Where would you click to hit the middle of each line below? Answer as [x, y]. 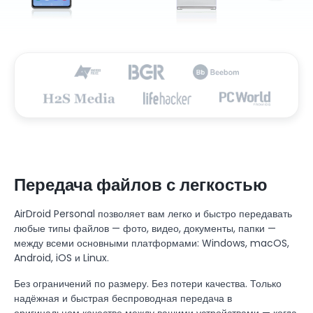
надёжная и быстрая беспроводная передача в [123, 298]
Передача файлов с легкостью [141, 184]
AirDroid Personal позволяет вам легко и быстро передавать [153, 213]
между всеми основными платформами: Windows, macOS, [152, 243]
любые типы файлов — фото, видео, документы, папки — [145, 228]
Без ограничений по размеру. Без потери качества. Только [148, 283]
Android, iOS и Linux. [61, 257]
